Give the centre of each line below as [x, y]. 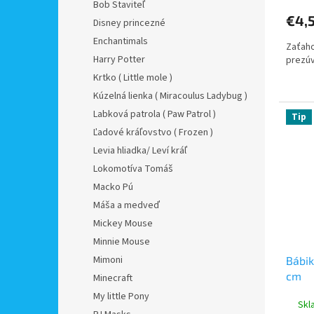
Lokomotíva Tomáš [133, 169]
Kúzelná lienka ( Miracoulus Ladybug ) [170, 96]
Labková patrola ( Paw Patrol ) [155, 114]
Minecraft [113, 278]
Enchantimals [121, 41]
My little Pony [121, 296]
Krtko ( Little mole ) [133, 77]
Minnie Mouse [122, 241]
